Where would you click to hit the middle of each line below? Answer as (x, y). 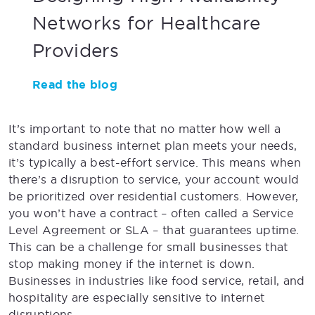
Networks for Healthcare (146, 22)
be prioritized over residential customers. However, (154, 196)
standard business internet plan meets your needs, (153, 145)
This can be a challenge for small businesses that (148, 246)
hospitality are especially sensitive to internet (137, 297)
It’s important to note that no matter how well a (145, 128)
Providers (76, 50)
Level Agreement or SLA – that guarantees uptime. (154, 230)
